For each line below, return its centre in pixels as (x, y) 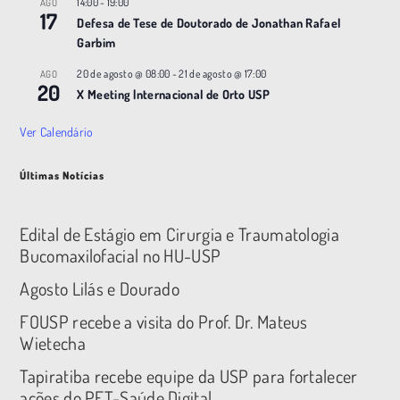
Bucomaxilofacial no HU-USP (121, 256)
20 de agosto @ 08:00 (124, 74)
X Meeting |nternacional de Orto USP (173, 95)
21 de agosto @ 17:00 (223, 74)
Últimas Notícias (62, 176)
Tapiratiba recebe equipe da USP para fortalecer (189, 376)
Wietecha (53, 343)
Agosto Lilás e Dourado (100, 289)
